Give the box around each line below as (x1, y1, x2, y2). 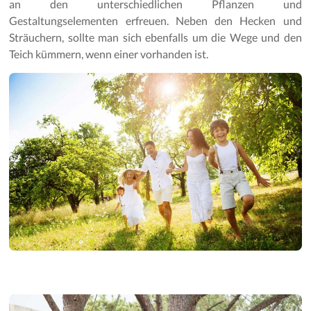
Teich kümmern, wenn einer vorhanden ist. (9, 47, 209, 60)
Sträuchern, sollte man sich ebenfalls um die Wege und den (9, 30, 302, 44)
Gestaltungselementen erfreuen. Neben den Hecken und (9, 13, 302, 27)
